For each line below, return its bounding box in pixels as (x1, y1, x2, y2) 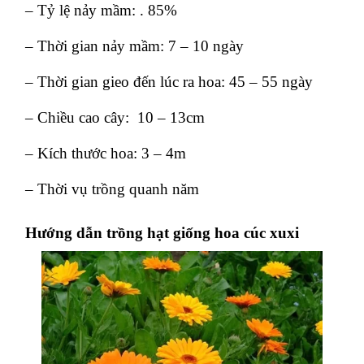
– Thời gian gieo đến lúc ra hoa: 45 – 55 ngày (25, 72, 313, 90)
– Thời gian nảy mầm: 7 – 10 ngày (25, 37, 244, 54)
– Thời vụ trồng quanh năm (25, 180, 199, 197)
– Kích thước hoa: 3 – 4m (25, 144, 186, 162)
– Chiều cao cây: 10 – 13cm (25, 108, 205, 126)
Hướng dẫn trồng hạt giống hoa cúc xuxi (25, 223, 299, 241)
